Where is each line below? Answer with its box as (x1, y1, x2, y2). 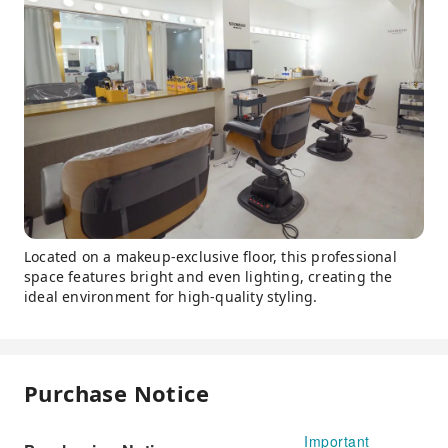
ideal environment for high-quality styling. (24, 286, 318, 306)
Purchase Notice (24, 377, 209, 408)
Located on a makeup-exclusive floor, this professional (24, 246, 397, 266)
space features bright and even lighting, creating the (24, 266, 393, 286)
